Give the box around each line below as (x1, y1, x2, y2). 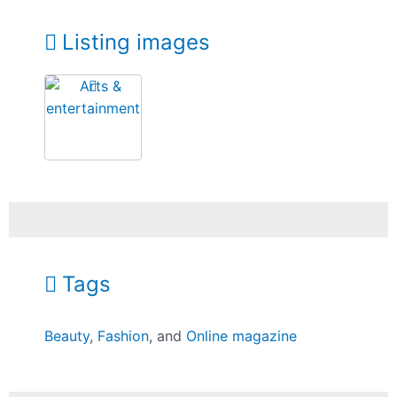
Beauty (44, 327, 90, 346)
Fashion (97, 327, 150, 346)
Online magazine (186, 327, 298, 346)
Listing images (62, 28, 210, 55)
